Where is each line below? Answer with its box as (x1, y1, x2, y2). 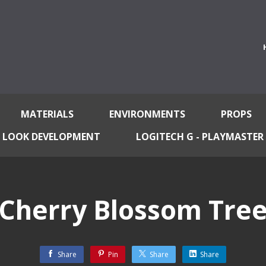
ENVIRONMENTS (109, 107, 185, 121)
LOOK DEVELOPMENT (2, 130, 100, 143)
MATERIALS (21, 107, 74, 121)
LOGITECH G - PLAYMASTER (136, 130, 264, 143)
